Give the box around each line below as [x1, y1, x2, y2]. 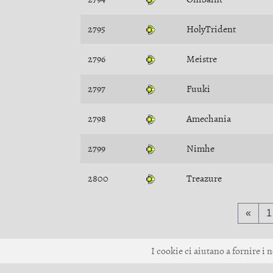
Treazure [186, 172, 222, 185]
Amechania [186, 112, 231, 126]
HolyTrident [186, 23, 236, 36]
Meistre [186, 52, 217, 66]
